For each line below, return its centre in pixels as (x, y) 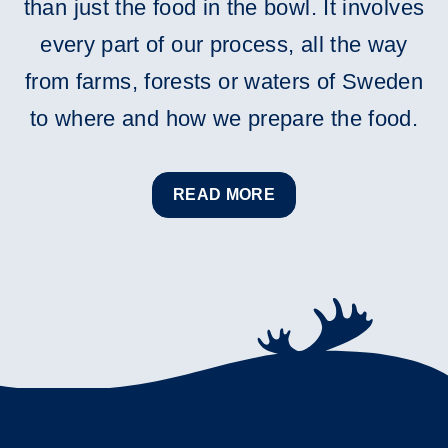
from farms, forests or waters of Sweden (224, 81)
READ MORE (224, 194)
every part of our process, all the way (224, 44)
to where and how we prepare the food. (224, 118)
